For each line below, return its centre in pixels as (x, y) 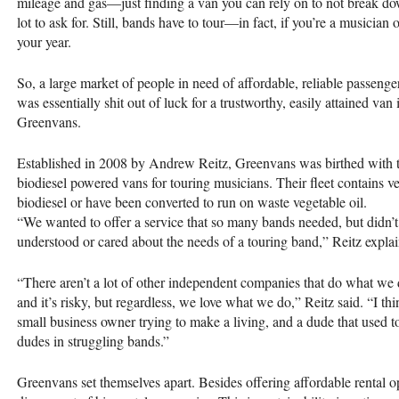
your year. (44, 42)
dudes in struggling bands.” (93, 341)
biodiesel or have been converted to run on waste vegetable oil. (192, 202)
